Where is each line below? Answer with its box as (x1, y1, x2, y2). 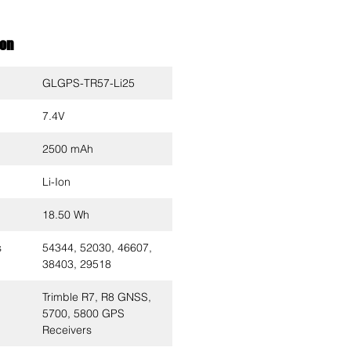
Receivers (42, 323, 92, 337)
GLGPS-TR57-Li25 (42, 76, 135, 90)
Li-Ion (42, 175, 71, 189)
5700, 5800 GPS (42, 306, 125, 320)
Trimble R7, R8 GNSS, (42, 290, 151, 304)
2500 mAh (42, 142, 93, 156)
